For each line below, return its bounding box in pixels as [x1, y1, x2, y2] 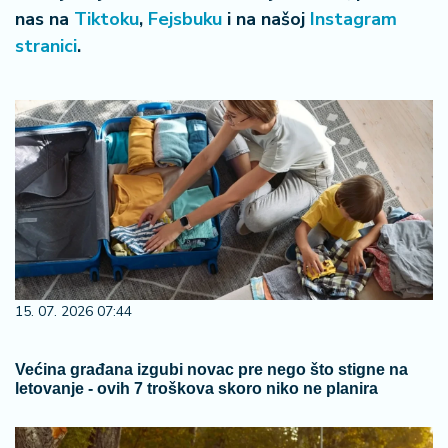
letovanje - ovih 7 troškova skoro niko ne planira [15, 380, 378, 397]
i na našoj [222, 7, 310, 31]
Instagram [310, 7, 397, 31]
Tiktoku [74, 7, 139, 31]
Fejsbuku [148, 7, 222, 31]
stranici [15, 34, 77, 58]
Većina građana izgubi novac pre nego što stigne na [15, 361, 408, 378]
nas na [15, 7, 74, 31]
